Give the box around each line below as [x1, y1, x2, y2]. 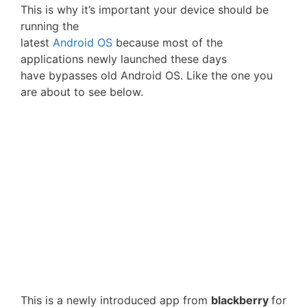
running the [21, 19, 79, 33]
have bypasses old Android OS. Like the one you [21, 69, 273, 82]
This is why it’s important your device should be [21, 3, 269, 16]
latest [21, 36, 53, 49]
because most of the [112, 36, 223, 49]
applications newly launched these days [21, 52, 227, 66]
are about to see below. [21, 85, 143, 99]
